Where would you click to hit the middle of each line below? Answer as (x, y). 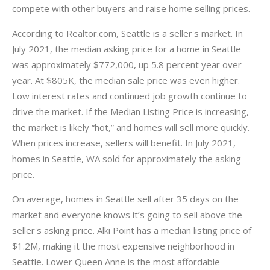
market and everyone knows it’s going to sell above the (127, 215)
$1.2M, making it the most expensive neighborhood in (123, 246)
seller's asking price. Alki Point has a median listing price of (132, 230)
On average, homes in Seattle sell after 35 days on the (125, 199)
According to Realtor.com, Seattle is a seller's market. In (127, 33)
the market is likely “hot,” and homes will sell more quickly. (131, 127)
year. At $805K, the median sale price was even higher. (126, 80)
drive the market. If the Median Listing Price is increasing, (130, 111)
